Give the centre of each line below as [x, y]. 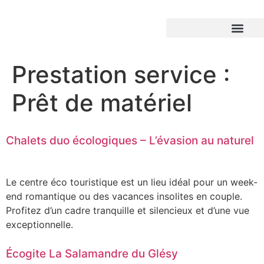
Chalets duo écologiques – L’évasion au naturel [130, 141]
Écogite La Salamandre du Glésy [92, 254]
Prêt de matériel [102, 103]
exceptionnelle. [39, 225]
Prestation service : [121, 75]
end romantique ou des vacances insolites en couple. [124, 196]
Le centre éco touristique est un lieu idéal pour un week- [132, 182]
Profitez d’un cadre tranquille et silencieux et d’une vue [128, 210]
